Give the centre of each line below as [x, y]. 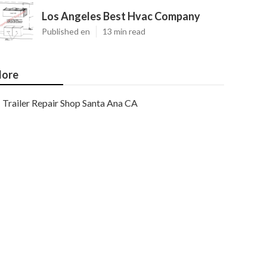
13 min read [124, 31]
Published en [66, 31]
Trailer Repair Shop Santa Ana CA [70, 103]
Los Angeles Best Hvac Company [121, 16]
